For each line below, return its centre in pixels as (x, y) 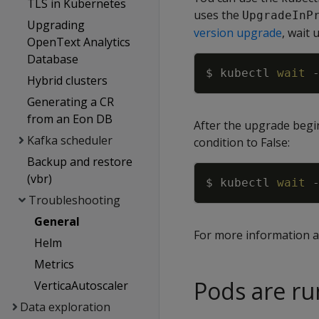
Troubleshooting (74, 200)
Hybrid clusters (68, 80)
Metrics (54, 264)
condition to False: (242, 142)
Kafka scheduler (69, 140)
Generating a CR (71, 102)
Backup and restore (80, 162)
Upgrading (56, 25)
